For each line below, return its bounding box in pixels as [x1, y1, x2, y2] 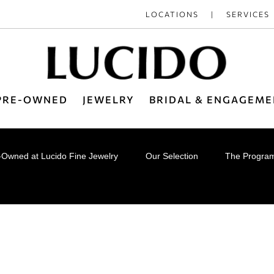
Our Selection [145, 150, 198, 161]
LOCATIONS [146, 9, 199, 18]
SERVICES [226, 9, 270, 18]
